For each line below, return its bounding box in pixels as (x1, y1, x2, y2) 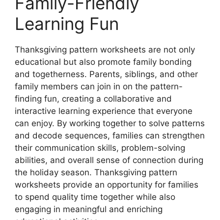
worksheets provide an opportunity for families (15, 179, 198, 190)
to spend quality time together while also (15, 192, 175, 202)
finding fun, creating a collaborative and (15, 93, 172, 104)
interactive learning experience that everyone (15, 106, 192, 116)
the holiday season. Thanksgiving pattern (15, 167, 177, 177)
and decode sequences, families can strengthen (15, 130, 205, 140)
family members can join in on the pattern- (15, 81, 183, 91)
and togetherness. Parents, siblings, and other (15, 69, 198, 79)
